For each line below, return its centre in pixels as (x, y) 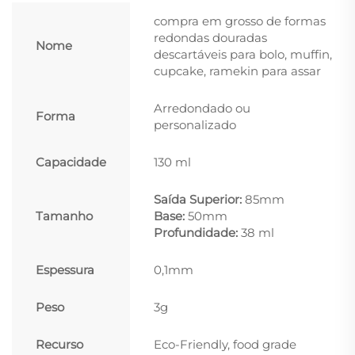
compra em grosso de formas (240, 21)
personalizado (195, 124)
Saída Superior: (199, 199)
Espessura (65, 269)
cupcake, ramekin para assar (237, 71)
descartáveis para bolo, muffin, (243, 54)
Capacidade (71, 162)
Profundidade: (197, 232)
